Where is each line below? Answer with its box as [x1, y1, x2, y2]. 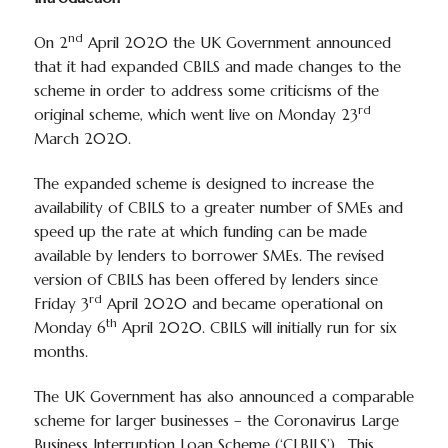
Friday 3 [33, 294, 89, 313]
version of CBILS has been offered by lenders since [33, 270, 378, 289]
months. [33, 342, 88, 361]
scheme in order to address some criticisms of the [33, 81, 379, 100]
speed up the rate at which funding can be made [33, 222, 367, 241]
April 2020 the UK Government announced [82, 33, 391, 52]
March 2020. [33, 129, 131, 148]
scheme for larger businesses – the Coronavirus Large [33, 411, 399, 430]
